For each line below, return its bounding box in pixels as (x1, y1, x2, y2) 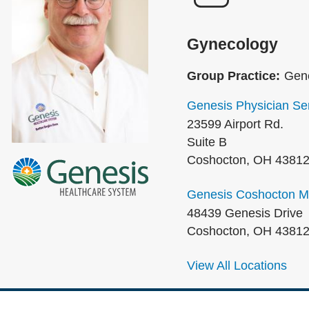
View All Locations (187, 259, 287, 272)
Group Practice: (187, 69, 280, 83)
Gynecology (187, 35, 278, 53)
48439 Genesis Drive (187, 206, 303, 220)
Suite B (187, 135, 227, 149)
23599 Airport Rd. (187, 117, 283, 131)
